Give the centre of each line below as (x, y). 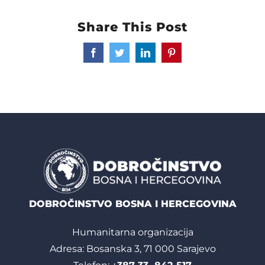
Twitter (132, 56)
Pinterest (187, 56)
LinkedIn (162, 56)
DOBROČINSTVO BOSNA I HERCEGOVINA (132, 203)
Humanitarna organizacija (132, 232)
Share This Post (132, 27)
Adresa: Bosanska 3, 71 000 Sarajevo (132, 248)
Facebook (111, 56)
